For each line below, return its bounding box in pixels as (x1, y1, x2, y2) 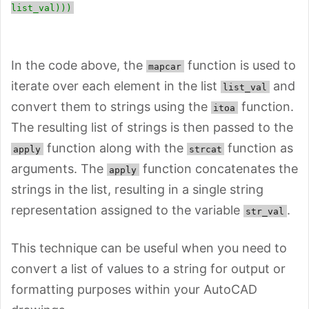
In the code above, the (11, 57, 146, 72)
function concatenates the (139, 161, 298, 176)
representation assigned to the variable (11, 202, 243, 217)
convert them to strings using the (11, 99, 211, 114)
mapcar (148, 61, 182, 72)
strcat (188, 143, 222, 154)
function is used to (183, 57, 296, 72)
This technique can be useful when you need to (11, 240, 287, 255)
